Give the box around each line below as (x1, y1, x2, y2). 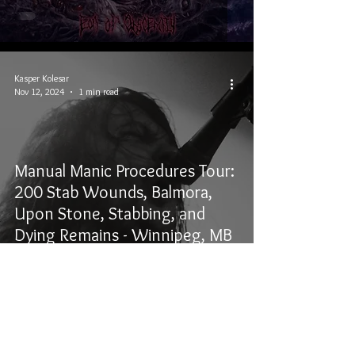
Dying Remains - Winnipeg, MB (14, 224, 232, 246)
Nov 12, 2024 (14, 86, 64, 97)
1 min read (78, 86, 119, 97)
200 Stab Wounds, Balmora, (14, 181, 212, 203)
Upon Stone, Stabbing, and (14, 203, 205, 224)
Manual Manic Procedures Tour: (14, 160, 235, 181)
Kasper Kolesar (14, 72, 69, 84)
